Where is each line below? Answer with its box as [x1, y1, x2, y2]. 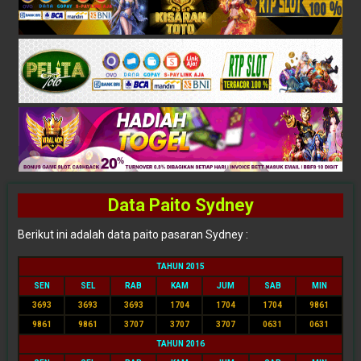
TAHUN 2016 [156, 339, 205, 348]
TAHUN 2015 [156, 262, 205, 271]
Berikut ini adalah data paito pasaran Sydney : [18, 228, 248, 241]
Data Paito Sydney [107, 195, 254, 215]
